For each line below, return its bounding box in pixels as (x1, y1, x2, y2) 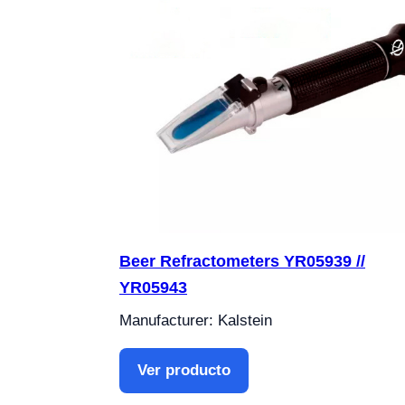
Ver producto (137, 361, 231, 379)
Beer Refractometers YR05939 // (119, 251, 365, 270)
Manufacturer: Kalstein (119, 311, 272, 329)
